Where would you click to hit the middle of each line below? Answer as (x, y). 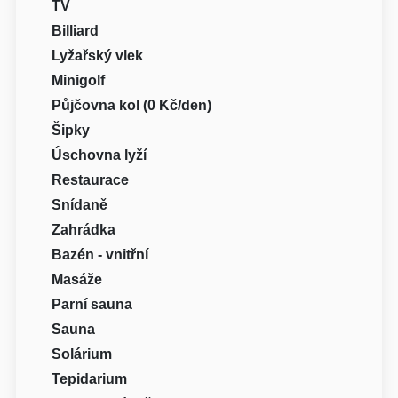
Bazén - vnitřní (100, 255)
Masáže (77, 280)
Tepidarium (90, 379)
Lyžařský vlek (98, 56)
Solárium (82, 354)
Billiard (76, 31)
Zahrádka (84, 230)
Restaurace (91, 180)
